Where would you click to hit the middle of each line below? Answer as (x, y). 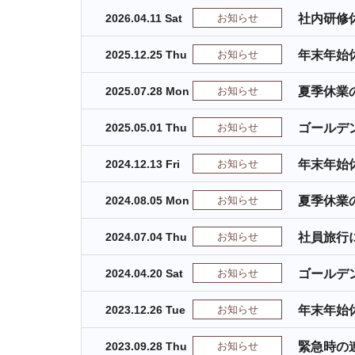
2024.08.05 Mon (147, 200)
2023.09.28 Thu (146, 346)
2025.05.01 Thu (146, 128)
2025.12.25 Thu (146, 55)
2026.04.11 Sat (144, 18)
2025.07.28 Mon (147, 91)
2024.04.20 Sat (144, 273)
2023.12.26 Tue (145, 310)
